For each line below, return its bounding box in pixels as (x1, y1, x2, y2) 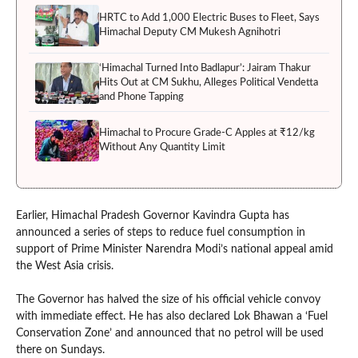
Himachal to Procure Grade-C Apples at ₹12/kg (99, 127, 315, 138)
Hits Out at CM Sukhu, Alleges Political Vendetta (99, 77, 318, 88)
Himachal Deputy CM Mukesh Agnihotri (99, 26, 280, 38)
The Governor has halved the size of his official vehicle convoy (16, 293, 320, 305)
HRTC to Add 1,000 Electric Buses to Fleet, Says (99, 12, 320, 23)
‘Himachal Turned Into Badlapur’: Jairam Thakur (99, 62, 311, 74)
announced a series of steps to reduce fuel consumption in (16, 226, 305, 238)
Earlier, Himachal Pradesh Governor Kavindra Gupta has (16, 209, 289, 221)
